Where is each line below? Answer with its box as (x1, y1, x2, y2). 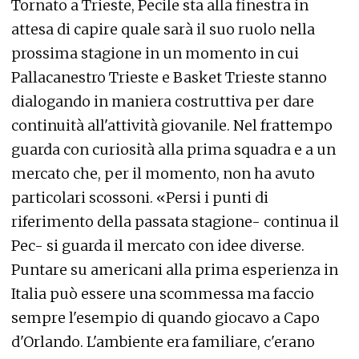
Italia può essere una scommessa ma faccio (11, 284, 314, 304)
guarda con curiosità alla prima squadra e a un (11, 140, 336, 159)
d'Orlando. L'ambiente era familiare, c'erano (11, 333, 315, 352)
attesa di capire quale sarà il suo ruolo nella (11, 20, 315, 39)
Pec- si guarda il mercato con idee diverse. (11, 236, 305, 256)
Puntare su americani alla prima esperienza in (11, 260, 338, 280)
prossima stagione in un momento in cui (11, 44, 299, 63)
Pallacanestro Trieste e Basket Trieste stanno (11, 68, 327, 87)
